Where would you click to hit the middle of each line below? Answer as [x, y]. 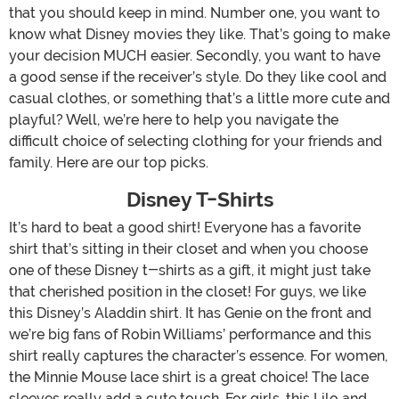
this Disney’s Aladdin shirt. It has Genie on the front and [190, 313]
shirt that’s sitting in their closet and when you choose [188, 248]
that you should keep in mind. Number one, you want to [195, 12]
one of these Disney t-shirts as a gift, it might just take [190, 270]
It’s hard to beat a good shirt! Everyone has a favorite [185, 227]
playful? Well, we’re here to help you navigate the [174, 119]
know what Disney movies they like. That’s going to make [199, 34]
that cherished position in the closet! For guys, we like [187, 291]
